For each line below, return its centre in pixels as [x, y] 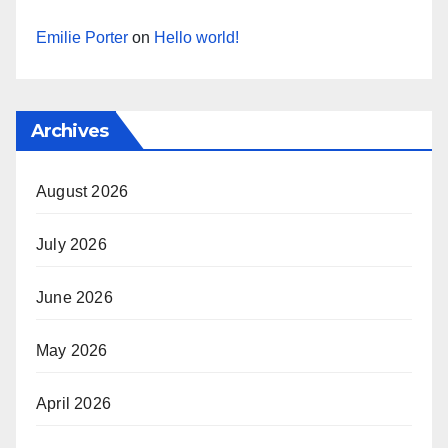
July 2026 [71, 245]
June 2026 [74, 298]
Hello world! [196, 38]
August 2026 [82, 192]
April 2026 [73, 404]
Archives [69, 131]
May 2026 [72, 351]
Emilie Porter [82, 38]
